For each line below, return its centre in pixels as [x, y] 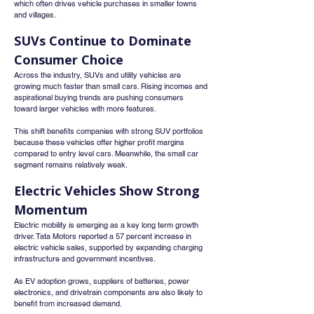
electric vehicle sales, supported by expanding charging [109, 247]
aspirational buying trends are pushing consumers [100, 97]
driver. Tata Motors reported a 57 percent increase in [104, 236]
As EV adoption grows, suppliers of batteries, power [103, 281]
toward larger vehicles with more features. [85, 109]
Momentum [51, 210]
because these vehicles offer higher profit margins [100, 142]
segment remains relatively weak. [71, 165]
